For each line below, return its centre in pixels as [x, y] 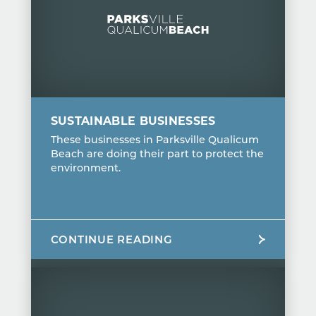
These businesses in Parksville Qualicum [154, 139]
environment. [85, 167]
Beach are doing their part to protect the [157, 153]
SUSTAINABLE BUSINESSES [133, 120]
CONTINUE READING [111, 239]
